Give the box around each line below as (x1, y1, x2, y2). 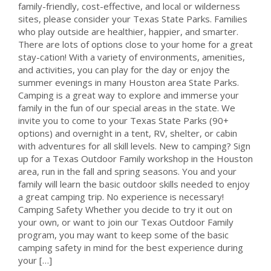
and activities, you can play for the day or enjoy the (18, 64, 230, 76)
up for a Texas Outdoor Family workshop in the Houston (18, 152, 253, 165)
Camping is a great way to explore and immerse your (18, 89, 239, 101)
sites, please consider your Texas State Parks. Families (18, 13, 247, 25)
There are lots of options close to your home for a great (18, 38, 253, 50)
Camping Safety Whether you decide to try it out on (18, 203, 232, 215)
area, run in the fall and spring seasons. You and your (18, 165, 237, 177)
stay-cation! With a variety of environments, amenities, (18, 51, 245, 63)
